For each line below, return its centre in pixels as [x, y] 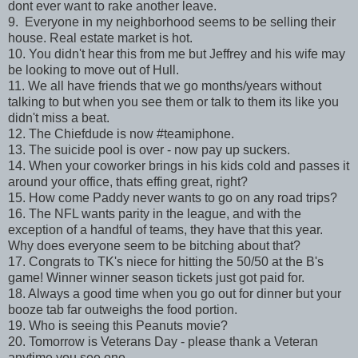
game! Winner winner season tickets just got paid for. [156, 278]
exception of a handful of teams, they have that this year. [165, 230]
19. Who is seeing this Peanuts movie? [118, 326]
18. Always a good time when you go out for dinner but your [175, 294]
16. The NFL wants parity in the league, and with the [155, 214]
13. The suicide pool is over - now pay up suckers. [149, 150]
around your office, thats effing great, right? [128, 182]
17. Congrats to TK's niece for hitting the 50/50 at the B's [166, 262]
